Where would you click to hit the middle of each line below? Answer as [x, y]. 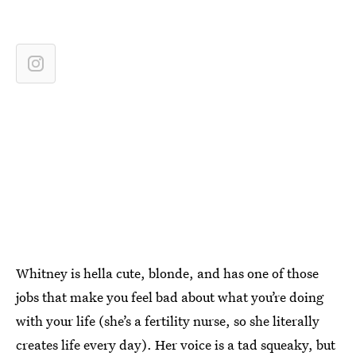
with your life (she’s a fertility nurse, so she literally [168, 321]
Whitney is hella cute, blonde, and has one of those [167, 273]
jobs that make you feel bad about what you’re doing [170, 297]
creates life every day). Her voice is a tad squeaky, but [176, 344]
